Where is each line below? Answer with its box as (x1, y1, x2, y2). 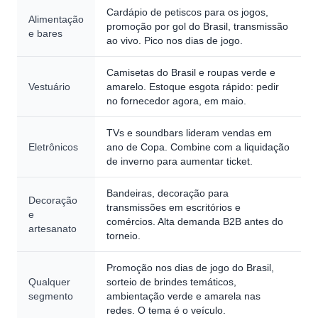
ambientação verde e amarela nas (106, 290, 261, 302)
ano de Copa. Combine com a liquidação (106, 141, 290, 153)
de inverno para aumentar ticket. (106, 155, 253, 167)
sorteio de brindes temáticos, (106, 276, 236, 287)
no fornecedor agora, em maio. (106, 95, 246, 106)
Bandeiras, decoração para (106, 187, 229, 199)
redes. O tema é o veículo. (106, 305, 226, 316)
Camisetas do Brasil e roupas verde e (106, 67, 275, 78)
